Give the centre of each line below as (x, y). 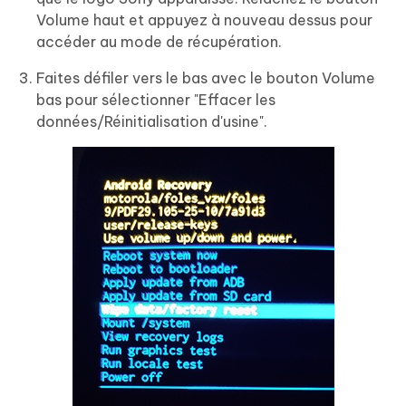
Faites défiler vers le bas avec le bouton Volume (206, 77)
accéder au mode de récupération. (159, 41)
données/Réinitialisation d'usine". (152, 121)
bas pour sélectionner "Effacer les (156, 99)
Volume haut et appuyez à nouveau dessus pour (204, 19)
